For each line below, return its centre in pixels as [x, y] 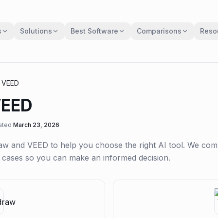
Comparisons [159, 31]
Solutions [36, 31]
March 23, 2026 [36, 125]
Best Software [94, 31]
